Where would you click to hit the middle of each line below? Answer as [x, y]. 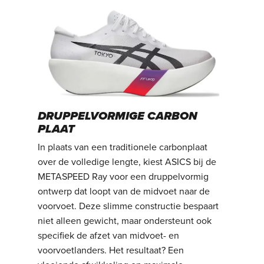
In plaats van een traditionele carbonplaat [123, 148]
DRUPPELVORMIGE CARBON [118, 116]
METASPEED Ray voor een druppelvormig [123, 177]
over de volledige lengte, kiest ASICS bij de [127, 162]
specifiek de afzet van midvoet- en [109, 236]
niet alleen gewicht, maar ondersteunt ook [125, 221]
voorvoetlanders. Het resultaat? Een [111, 251]
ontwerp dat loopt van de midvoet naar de [124, 192]
